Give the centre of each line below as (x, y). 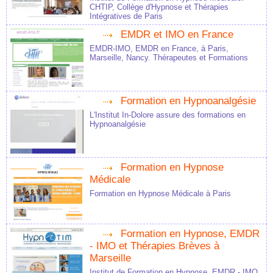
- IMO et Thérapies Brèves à (154, 246)
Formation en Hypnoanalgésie (188, 101)
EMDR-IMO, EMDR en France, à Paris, (159, 49)
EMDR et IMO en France (177, 35)
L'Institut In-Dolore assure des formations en (168, 115)
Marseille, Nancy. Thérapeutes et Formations (169, 58)
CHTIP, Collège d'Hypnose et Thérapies (159, 7)
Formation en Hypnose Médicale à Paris (160, 194)
